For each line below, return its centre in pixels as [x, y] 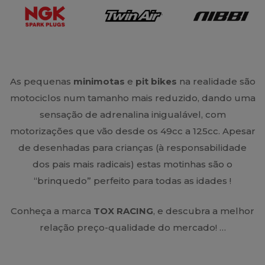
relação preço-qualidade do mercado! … [132, 227]
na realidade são [216, 82]
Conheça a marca [52, 211]
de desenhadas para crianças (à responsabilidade [132, 148]
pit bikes [156, 82]
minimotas [99, 82]
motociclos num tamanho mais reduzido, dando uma [132, 98]
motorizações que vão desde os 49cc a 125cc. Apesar [132, 131]
